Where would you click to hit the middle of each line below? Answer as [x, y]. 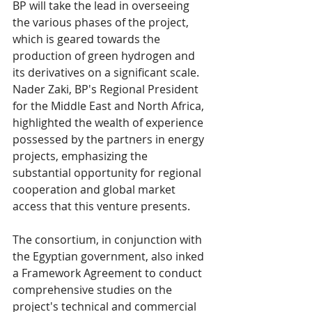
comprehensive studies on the [94, 289]
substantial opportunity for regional [108, 172]
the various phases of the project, [102, 22]
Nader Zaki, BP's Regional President [107, 89]
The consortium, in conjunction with [109, 239]
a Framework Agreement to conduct [109, 273]
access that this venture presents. [101, 206]
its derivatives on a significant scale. [107, 72]
